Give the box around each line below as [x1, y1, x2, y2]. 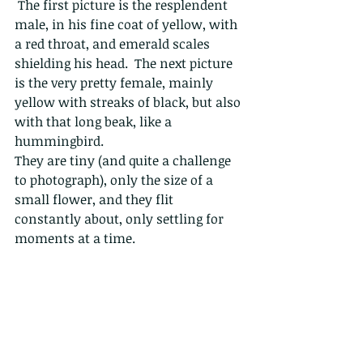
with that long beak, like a [15, 113, 175, 131]
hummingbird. [15, 132, 104, 151]
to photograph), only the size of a [15, 171, 216, 190]
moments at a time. [15, 229, 139, 248]
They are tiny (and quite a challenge [15, 152, 234, 170]
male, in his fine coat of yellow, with [15, 15, 241, 34]
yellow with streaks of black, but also [15, 93, 244, 112]
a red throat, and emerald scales [15, 35, 213, 53]
